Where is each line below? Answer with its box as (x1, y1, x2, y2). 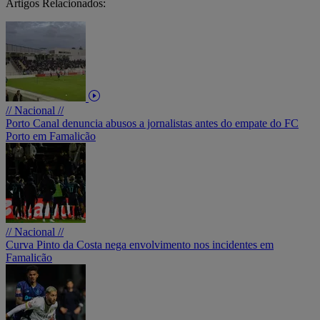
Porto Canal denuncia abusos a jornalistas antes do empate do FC (6, 116, 299, 129)
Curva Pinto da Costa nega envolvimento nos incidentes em (6, 238, 274, 251)
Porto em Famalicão (6, 129, 96, 142)
